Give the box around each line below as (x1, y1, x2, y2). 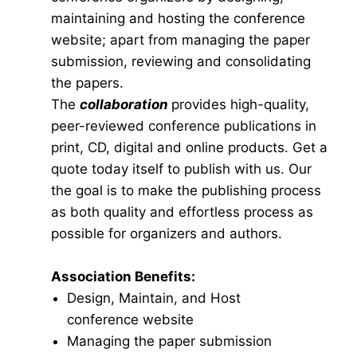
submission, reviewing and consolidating (51, 53, 311, 69)
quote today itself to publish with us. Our (51, 161, 312, 177)
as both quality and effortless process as (51, 204, 313, 220)
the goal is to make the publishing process (51, 182, 321, 198)
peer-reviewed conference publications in (51, 118, 316, 134)
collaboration (80, 96, 171, 112)
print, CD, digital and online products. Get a (51, 139, 328, 155)
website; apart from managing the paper (51, 32, 310, 48)
